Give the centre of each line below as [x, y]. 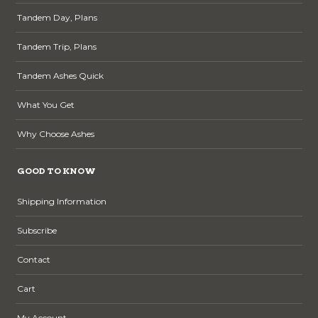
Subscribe [37, 230]
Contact [34, 259]
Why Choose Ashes [56, 133]
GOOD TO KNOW [57, 170]
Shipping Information [62, 201]
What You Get [46, 104]
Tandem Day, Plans [57, 17]
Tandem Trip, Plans [57, 46]
